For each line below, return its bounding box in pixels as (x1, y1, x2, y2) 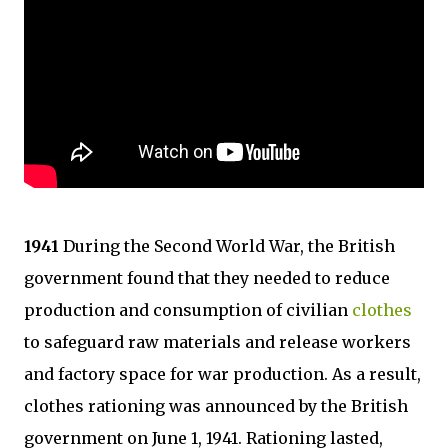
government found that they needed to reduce (24, 268, 390, 288)
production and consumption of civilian (24, 300, 352, 320)
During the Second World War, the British (59, 236, 395, 256)
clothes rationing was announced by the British (24, 396, 408, 416)
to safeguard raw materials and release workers (24, 332, 411, 352)
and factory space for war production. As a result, (24, 364, 421, 384)
